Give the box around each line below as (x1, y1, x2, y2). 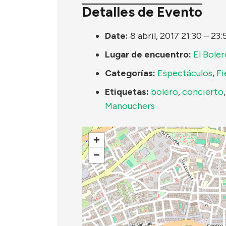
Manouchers (105, 100, 155, 111)
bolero (151, 86, 178, 97)
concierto (182, 86, 223, 97)
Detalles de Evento (82, 4, 202, 21)
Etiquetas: (105, 86, 149, 97)
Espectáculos (157, 67, 212, 79)
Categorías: (105, 67, 155, 79)
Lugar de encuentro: (105, 48, 191, 60)
